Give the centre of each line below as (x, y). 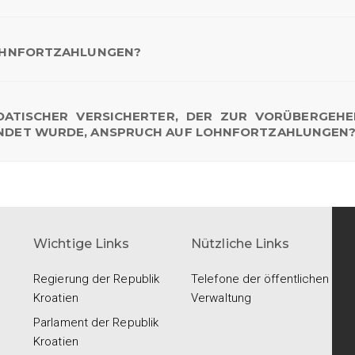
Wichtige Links (82, 243)
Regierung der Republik (97, 279)
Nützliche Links (240, 243)
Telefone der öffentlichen (260, 279)
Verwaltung (221, 298)
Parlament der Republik (96, 322)
